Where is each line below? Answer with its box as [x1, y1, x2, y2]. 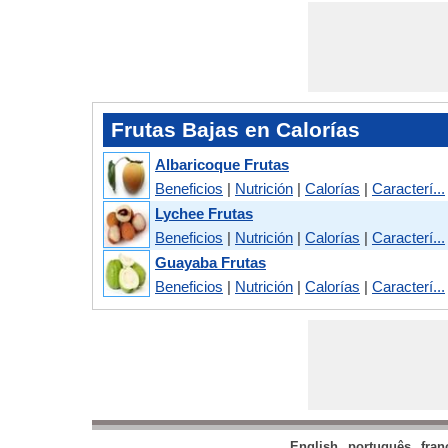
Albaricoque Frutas [155, 155, 289, 173]
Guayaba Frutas [155, 253, 266, 271]
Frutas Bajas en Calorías [111, 118, 360, 142]
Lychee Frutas [155, 204, 253, 222]
